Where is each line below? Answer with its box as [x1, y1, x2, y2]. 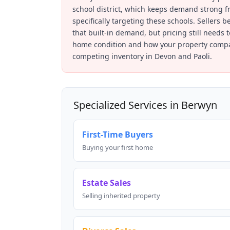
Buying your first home [82, 143, 153, 152]
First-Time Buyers [82, 129, 153, 141]
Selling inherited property [82, 191, 160, 201]
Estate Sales [82, 177, 131, 189]
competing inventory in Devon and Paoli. [72, 51, 212, 62]
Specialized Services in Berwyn [73, 98, 217, 112]
